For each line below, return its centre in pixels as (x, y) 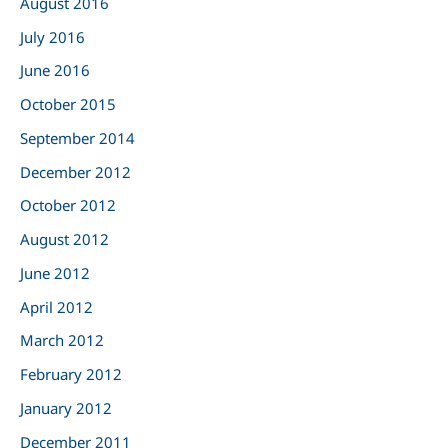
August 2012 (64, 239)
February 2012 (71, 374)
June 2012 (55, 272)
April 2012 (56, 306)
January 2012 (66, 407)
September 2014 (77, 137)
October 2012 (68, 205)
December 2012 (75, 171)
